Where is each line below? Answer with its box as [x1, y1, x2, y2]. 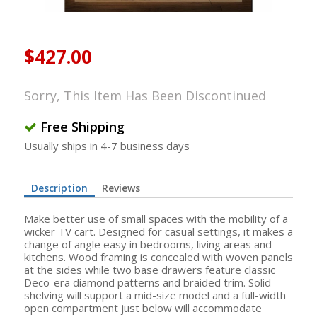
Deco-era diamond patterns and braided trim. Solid [24, 275, 271, 289]
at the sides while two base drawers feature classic [24, 263, 275, 277]
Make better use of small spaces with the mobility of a [24, 212, 288, 226]
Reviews [102, 181, 140, 195]
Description [31, 181, 88, 195]
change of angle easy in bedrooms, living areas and [24, 237, 272, 251]
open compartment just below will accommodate [24, 301, 262, 315]
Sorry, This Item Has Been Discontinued [24, 87, 266, 104]
